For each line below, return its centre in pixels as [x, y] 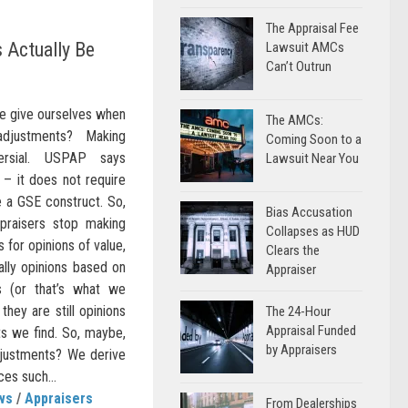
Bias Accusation [309, 212]
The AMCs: [295, 120]
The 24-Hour [298, 311]
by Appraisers [301, 350]
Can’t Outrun [299, 66]
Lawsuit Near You [312, 158]
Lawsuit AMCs [305, 47]
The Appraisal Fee [312, 28]
